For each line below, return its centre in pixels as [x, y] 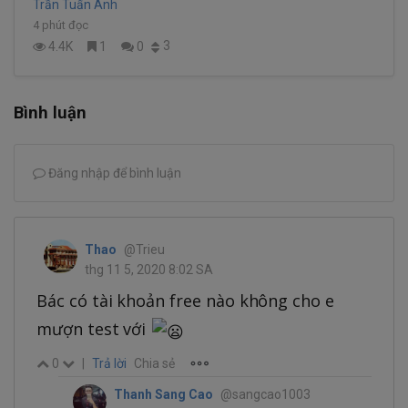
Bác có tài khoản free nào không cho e [186, 300]
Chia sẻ [154, 364]
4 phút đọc [61, 25]
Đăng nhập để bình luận [113, 173]
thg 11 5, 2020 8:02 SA [149, 269]
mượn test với [94, 328]
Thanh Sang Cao [163, 395]
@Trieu [144, 249]
